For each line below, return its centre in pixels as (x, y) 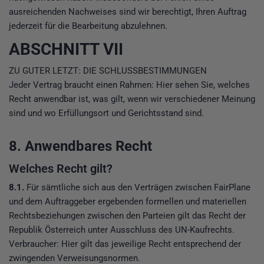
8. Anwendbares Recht (80, 146)
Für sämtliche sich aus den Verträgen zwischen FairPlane (137, 188)
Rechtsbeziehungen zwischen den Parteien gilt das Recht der (127, 216)
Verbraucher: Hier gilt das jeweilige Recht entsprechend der (125, 244)
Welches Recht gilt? (61, 169)
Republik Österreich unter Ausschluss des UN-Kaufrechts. (122, 230)
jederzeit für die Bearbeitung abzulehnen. (88, 26)
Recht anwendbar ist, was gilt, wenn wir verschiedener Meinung (132, 99)
